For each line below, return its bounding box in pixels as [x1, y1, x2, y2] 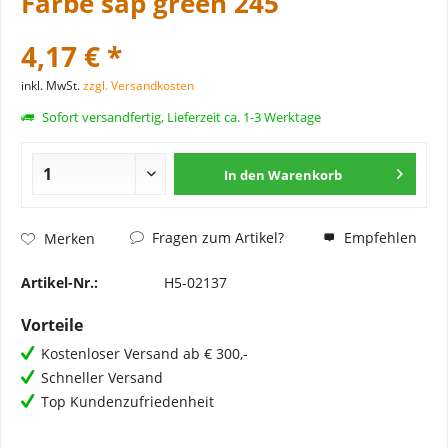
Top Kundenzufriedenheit [41, 392, 214, 411]
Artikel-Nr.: [21, 273, 98, 292]
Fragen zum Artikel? [148, 228, 284, 247]
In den [224, 166, 266, 184]
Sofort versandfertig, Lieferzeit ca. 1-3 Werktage [39, 108, 321, 126]
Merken [44, 228, 95, 248]
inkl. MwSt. [21, 77, 83, 94]
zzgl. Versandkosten [83, 77, 194, 94]
